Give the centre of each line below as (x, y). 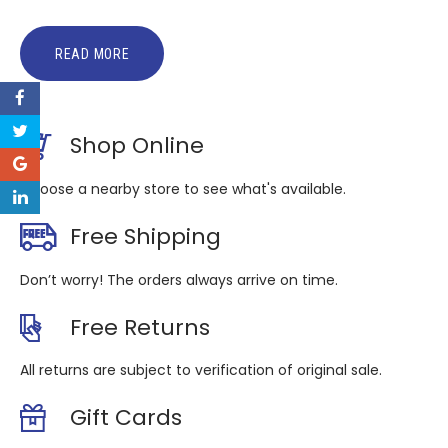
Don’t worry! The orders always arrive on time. (179, 279)
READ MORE (92, 54)
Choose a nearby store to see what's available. (183, 188)
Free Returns (139, 327)
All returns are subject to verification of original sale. (201, 370)
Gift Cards (125, 418)
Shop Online (136, 146)
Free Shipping (145, 236)
